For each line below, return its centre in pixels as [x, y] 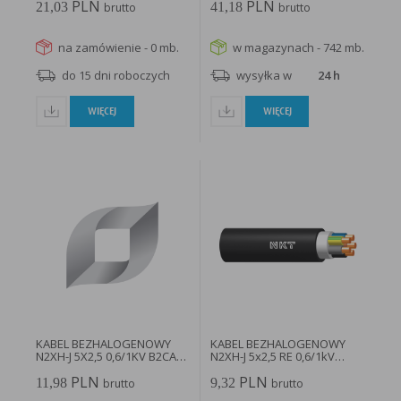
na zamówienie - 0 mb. [118, 47]
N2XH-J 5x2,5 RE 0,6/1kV [273, 356]
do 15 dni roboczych [115, 76]
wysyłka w [264, 76]
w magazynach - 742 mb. [299, 47]
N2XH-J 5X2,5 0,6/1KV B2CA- [107, 356]
